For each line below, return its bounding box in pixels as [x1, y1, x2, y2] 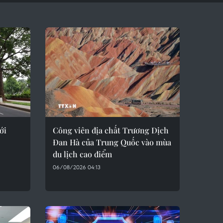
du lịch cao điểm [53, 149, 112, 159]
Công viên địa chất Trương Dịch [53, 125, 169, 135]
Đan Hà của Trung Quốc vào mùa [53, 137, 171, 147]
